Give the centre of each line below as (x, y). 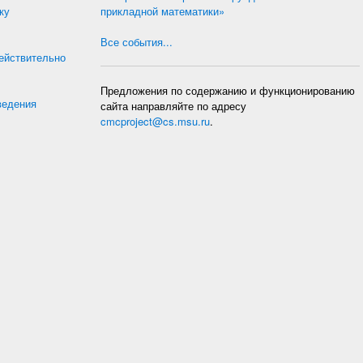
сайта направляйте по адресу (173, 106)
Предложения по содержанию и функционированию (228, 90)
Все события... (137, 42)
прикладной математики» (162, 11)
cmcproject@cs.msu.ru (155, 121)
